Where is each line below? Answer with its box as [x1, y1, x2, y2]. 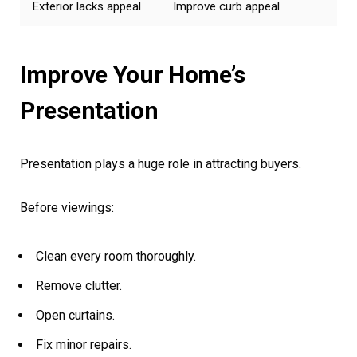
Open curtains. [36, 308, 115, 324]
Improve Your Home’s [20, 61, 245, 89]
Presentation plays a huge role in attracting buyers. [20, 156, 301, 172]
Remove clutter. [36, 278, 122, 294]
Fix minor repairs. [36, 337, 131, 353]
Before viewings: [20, 200, 114, 216]
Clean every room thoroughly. [36, 249, 196, 265]
